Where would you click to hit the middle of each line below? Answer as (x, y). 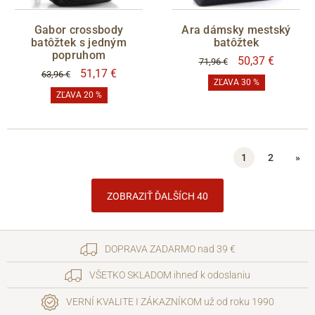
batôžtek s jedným (79, 43)
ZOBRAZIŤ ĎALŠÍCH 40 (157, 196)
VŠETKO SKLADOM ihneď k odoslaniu (169, 275)
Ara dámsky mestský (236, 30)
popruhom (79, 56)
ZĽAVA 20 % (79, 95)
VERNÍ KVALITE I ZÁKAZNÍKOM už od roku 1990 (169, 301)
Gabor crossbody (79, 30)
